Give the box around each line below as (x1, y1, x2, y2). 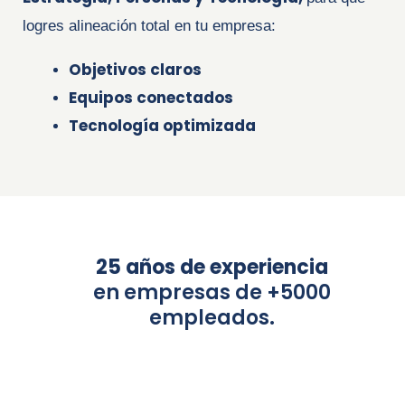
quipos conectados (77, 86, 233, 108)
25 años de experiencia (95, 253, 328, 282)
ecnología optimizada (79, 114, 256, 137)
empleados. (148, 304, 275, 333)
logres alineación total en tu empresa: (23, 16, 280, 34)
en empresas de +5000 (92, 278, 331, 307)
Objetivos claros (69, 58, 202, 80)
